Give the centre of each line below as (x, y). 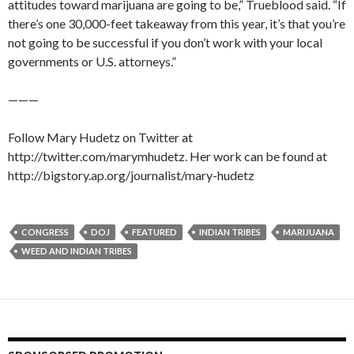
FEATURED (154, 232)
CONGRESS (45, 232)
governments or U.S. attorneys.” (92, 61)
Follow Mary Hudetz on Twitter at (100, 137)
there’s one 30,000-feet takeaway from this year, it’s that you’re (177, 23)
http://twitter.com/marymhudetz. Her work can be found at (168, 156)
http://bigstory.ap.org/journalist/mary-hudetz (131, 175)
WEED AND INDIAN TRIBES (77, 250)
